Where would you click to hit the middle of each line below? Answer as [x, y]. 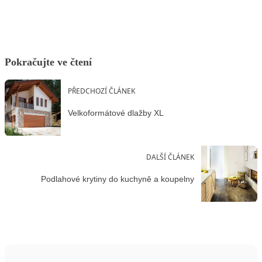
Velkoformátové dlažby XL [116, 113]
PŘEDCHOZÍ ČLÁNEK [101, 91]
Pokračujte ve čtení [48, 62]
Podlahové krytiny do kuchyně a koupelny [118, 179]
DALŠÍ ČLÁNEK [170, 157]
